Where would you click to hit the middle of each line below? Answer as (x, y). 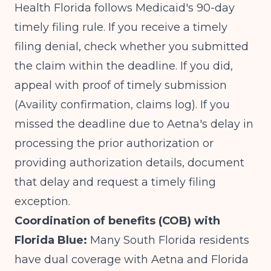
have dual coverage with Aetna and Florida (132, 260)
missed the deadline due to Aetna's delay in (134, 124)
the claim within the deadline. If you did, (124, 66)
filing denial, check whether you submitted (132, 47)
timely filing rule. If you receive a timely (121, 27)
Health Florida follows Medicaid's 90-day (125, 8)
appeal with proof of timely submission (121, 85)
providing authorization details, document (129, 163)
